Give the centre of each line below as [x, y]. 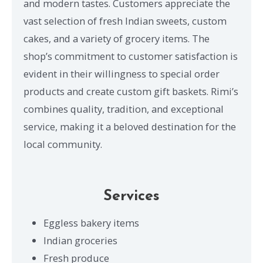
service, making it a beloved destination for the [130, 127]
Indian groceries [81, 240]
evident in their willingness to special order [122, 74]
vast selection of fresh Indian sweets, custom [125, 21]
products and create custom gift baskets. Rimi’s [131, 92]
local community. [63, 144]
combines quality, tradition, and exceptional [124, 109]
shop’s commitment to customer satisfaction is [131, 56]
